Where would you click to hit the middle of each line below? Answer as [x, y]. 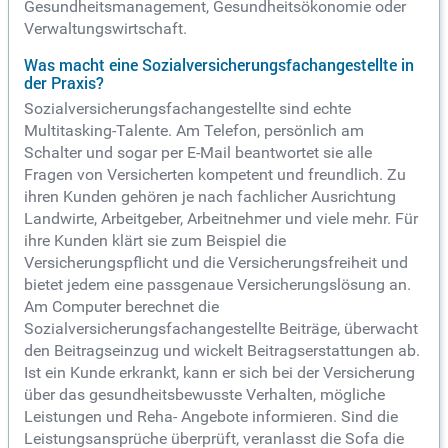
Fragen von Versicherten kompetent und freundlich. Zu [215, 175]
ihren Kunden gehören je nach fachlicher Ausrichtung [210, 197]
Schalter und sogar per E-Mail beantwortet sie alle [198, 153]
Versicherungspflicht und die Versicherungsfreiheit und [216, 263]
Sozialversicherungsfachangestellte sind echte [187, 109]
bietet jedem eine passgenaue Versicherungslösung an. [217, 285]
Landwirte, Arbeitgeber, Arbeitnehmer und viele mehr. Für [221, 219]
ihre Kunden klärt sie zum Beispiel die [155, 241]
